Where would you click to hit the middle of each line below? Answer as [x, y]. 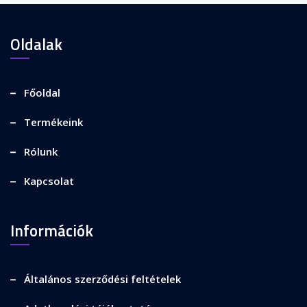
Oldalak [36, 44]
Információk [52, 230]
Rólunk [41, 151]
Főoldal [42, 92]
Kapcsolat [49, 181]
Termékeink [53, 122]
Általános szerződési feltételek [102, 279]
